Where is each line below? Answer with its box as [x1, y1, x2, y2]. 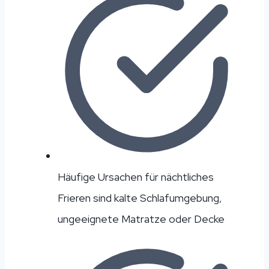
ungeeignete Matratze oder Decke [58, 211, 225, 226]
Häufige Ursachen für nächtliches [58, 169, 214, 184]
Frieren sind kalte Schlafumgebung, [58, 190, 222, 205]
